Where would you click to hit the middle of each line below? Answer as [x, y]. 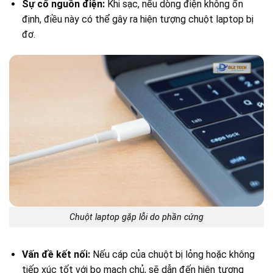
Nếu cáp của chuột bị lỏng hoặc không [172, 255]
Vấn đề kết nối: [56, 255]
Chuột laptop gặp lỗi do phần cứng [136, 217]
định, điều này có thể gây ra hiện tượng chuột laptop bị [137, 19]
